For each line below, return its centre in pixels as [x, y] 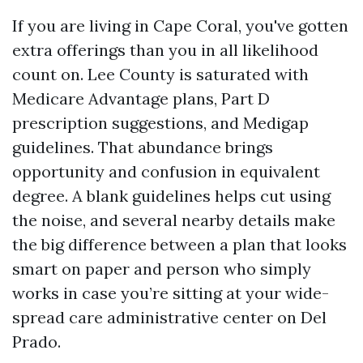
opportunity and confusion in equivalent [166, 171]
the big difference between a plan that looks [179, 244]
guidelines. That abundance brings [143, 147]
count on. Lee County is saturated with [160, 74]
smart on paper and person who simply [162, 269]
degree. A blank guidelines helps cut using [171, 196]
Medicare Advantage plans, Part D [141, 98]
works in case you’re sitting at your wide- [171, 293]
